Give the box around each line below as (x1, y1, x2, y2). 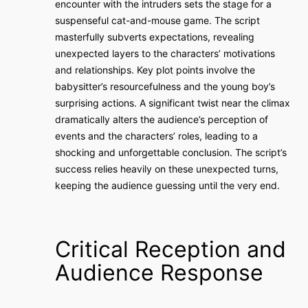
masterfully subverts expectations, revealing (55, 31, 254, 43)
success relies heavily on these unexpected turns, (55, 163, 278, 175)
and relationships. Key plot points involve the (55, 64, 255, 76)
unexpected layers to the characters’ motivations (55, 47, 275, 59)
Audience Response (55, 259, 263, 286)
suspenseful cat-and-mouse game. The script (55, 14, 260, 26)
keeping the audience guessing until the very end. (55, 179, 280, 191)
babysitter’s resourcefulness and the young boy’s (55, 80, 275, 92)
